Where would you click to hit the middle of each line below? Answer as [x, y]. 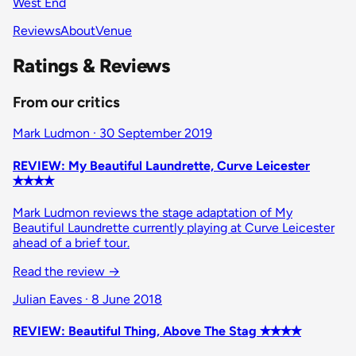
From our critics [66, 102]
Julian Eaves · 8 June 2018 [87, 299]
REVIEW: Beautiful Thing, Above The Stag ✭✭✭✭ [157, 331]
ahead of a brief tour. [71, 242]
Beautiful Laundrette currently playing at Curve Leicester [174, 227]
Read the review [60, 271]
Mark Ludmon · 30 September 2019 [112, 133]
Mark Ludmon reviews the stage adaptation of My [153, 212]
